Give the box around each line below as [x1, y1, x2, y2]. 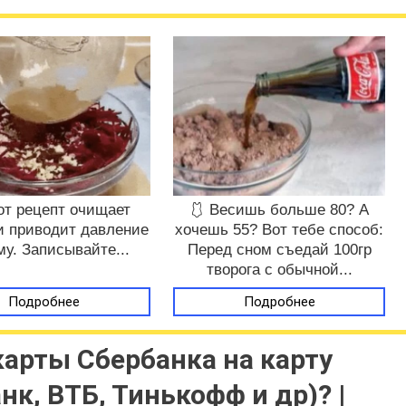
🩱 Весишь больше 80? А [189, 200, 370, 218]
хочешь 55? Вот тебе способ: [175, 220, 384, 238]
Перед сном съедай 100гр [187, 240, 372, 258]
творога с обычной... [206, 260, 353, 278]
